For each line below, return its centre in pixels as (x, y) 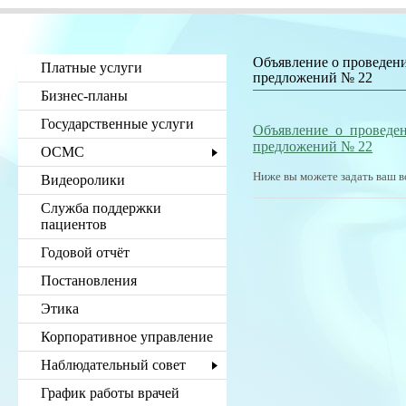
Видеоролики (83, 180)
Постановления (89, 280)
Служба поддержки (101, 208)
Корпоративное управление (127, 337)
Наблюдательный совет (113, 365)
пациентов (74, 224)
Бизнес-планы (84, 96)
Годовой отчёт (85, 252)
